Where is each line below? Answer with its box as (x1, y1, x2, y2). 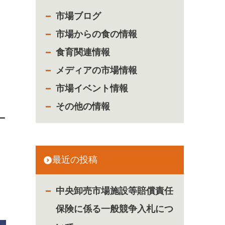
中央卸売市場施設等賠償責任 (56, 186, 173, 196)
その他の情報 (56, 101, 110, 111)
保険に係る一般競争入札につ (56, 204, 173, 214)
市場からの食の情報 (56, 29, 137, 39)
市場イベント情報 (56, 83, 128, 93)
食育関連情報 (56, 47, 110, 57)
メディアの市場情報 (56, 65, 137, 75)
